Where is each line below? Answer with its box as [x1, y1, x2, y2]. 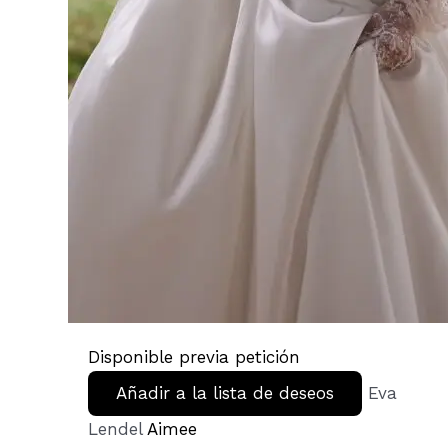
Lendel [88, 419, 148, 440]
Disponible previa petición [88, 347, 301, 368]
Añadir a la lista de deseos [116, 383, 335, 404]
